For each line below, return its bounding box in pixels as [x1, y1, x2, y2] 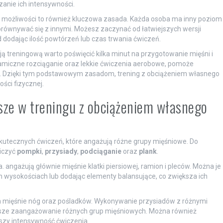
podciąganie [80, 147, 121, 155]
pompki [16, 147, 42, 155]
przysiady [44, 147, 77, 155]
